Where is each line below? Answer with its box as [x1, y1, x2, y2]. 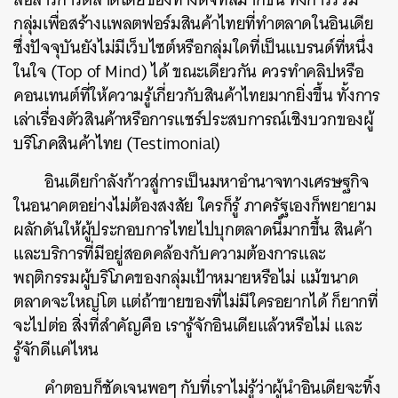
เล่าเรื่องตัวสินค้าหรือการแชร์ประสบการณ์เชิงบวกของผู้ [13, 104, 374, 134]
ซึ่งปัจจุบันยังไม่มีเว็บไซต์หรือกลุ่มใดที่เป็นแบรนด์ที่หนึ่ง [13, 32, 374, 62]
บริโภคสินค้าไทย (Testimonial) [13, 128, 220, 158]
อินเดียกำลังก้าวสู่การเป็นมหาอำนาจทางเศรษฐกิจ [44, 166, 370, 196]
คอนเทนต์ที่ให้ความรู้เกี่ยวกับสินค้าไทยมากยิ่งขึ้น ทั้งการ [13, 80, 380, 110]
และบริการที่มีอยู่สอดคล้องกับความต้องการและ [13, 238, 327, 268]
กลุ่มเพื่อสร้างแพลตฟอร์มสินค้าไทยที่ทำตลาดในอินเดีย [13, 8, 374, 38]
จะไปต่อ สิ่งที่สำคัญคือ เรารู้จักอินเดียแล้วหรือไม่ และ [13, 310, 362, 340]
